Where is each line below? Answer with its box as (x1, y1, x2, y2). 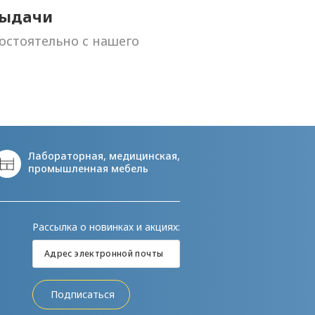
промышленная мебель (27, 162, 148, 175)
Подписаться (51, 288, 115, 301)
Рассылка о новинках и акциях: (32, 220, 180, 233)
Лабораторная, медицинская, (27, 149, 180, 162)
